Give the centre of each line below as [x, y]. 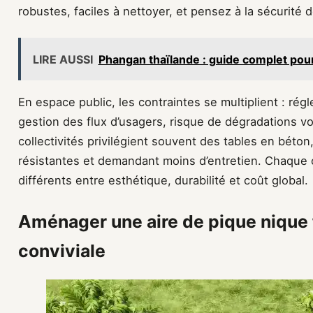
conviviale [62, 250]
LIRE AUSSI [63, 59]
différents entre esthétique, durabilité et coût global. [163, 180]
